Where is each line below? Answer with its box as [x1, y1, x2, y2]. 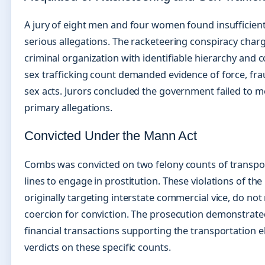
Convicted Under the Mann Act [24, 128, 198, 144]
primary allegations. [24, 101, 112, 115]
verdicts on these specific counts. [24, 241, 171, 254]
